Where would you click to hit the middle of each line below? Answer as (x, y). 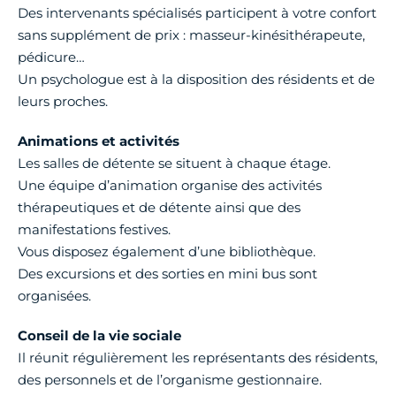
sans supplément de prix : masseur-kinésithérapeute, (191, 34)
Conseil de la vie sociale (99, 335)
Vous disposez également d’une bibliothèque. (167, 251)
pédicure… (51, 57)
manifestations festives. (94, 229)
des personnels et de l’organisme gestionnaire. (170, 379)
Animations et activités (99, 141)
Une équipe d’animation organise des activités (170, 185)
